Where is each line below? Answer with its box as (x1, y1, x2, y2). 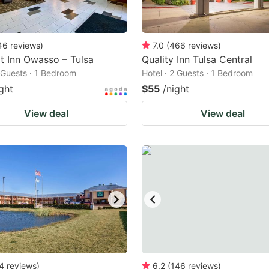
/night (163, 83, 189, 95)
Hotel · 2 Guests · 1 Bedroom (142, 68, 253, 78)
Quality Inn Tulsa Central (142, 53, 252, 65)
